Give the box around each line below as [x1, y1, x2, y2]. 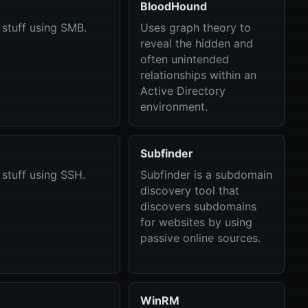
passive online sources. [140, 231, 261, 245]
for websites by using [140, 215, 252, 229]
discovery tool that [140, 184, 239, 197]
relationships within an [140, 68, 256, 82]
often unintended [140, 52, 229, 66]
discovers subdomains [140, 199, 256, 213]
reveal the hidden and [140, 36, 253, 50]
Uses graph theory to [140, 21, 251, 34]
